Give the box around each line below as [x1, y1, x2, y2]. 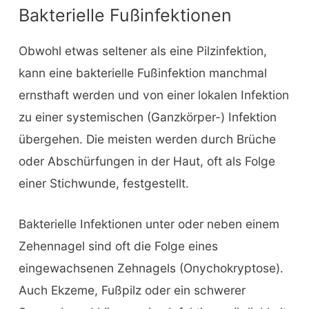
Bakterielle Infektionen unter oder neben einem [18, 217, 279, 232]
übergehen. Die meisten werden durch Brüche [18, 131, 276, 146]
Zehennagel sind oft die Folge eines [18, 239, 218, 254]
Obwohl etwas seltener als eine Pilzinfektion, [18, 43, 267, 58]
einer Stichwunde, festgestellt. [18, 175, 189, 190]
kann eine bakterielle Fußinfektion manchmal [18, 65, 267, 80]
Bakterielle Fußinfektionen [18, 4, 232, 26]
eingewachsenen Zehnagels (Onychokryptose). [18, 261, 283, 276]
